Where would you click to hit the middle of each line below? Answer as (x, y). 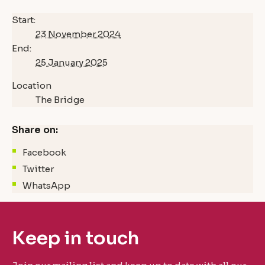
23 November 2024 (78, 34)
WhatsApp (47, 185)
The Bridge (60, 99)
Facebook (45, 153)
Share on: (35, 130)
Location (32, 85)
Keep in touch (75, 238)
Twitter (38, 169)
